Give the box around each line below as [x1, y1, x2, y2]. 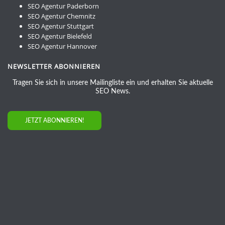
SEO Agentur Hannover [28, 41, 97, 51]
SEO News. [95, 87, 130, 95]
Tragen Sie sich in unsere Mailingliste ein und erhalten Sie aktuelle [12, 79, 213, 86]
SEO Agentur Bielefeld [28, 31, 92, 41]
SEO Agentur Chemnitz [28, 11, 95, 21]
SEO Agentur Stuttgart [28, 21, 94, 31]
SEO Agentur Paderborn [28, 1, 99, 11]
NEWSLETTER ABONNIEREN [8, 61, 100, 71]
